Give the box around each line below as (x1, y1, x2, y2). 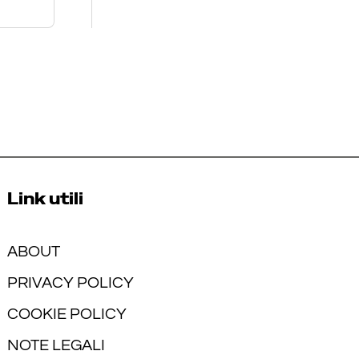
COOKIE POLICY (7, 306, 127, 322)
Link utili (7, 188, 84, 209)
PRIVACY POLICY (7, 275, 135, 291)
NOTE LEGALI (7, 337, 106, 353)
